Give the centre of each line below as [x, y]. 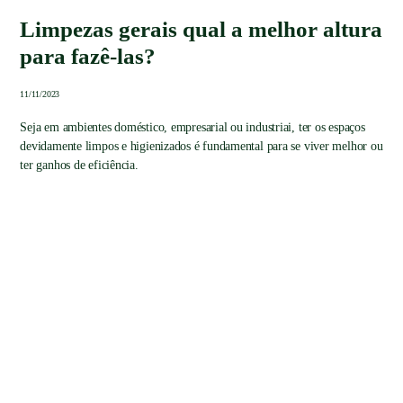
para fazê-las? [88, 57]
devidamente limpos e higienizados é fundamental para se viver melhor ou [201, 147]
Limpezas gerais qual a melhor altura [201, 30]
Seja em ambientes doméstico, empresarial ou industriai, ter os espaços [193, 128]
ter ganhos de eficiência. [79, 166]
